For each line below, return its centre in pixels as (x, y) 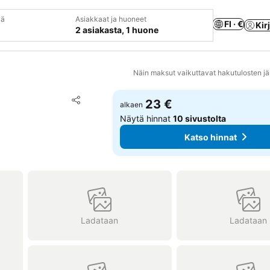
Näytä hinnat (147, 118)
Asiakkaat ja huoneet (111, 19)
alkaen (132, 105)
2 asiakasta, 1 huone (117, 30)
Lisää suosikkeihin (127, 99)
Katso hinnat (211, 137)
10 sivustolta (200, 118)
